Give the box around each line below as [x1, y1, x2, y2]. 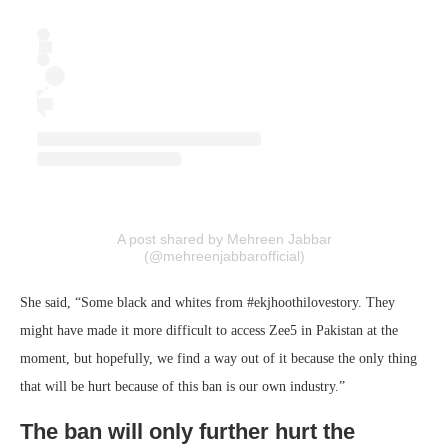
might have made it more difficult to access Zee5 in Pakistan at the [20, 322, 398, 338]
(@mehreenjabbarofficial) [143, 247, 305, 264]
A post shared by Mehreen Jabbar [116, 230, 332, 247]
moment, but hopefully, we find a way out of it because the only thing [20, 350, 417, 366]
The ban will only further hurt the [20, 418, 355, 444]
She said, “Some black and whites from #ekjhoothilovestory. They [20, 294, 395, 310]
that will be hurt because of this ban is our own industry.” [20, 378, 345, 394]
